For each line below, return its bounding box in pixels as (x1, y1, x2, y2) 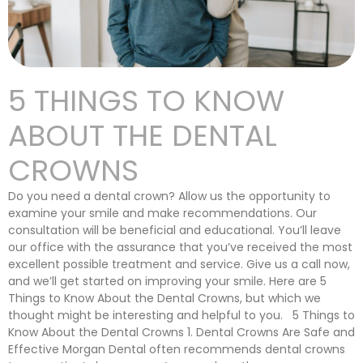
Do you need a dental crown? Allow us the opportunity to (8, 188, 331, 204)
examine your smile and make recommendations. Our (8, 205, 317, 221)
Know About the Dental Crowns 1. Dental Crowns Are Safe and (8, 324, 355, 340)
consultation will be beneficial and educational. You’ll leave (8, 222, 341, 238)
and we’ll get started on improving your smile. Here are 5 (8, 273, 327, 289)
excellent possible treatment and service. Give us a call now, (8, 256, 350, 272)
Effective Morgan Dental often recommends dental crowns (8, 341, 345, 357)
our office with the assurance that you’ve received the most (8, 239, 352, 255)
